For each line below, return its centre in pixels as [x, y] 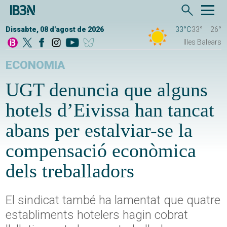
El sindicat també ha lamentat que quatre [113, 200]
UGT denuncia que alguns [107, 90]
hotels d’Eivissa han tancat [110, 110]
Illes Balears [202, 42]
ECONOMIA [35, 65]
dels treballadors [70, 171]
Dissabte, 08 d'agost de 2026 [55, 30]
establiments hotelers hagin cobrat [97, 215]
